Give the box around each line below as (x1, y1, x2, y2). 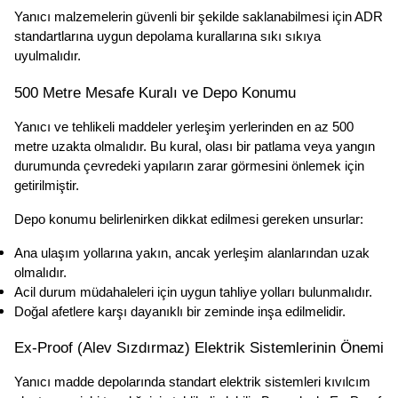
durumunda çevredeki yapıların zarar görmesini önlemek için (14, 158, 364, 173)
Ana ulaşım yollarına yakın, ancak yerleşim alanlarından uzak (14, 245, 370, 260)
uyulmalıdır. (14, 49, 81, 64)
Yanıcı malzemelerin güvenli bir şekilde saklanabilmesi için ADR (14, 10, 383, 25)
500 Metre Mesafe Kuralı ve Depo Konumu (14, 83, 296, 101)
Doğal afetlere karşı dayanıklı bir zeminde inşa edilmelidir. (14, 304, 346, 319)
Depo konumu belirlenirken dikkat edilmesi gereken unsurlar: (14, 211, 363, 227)
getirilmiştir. (14, 178, 79, 193)
